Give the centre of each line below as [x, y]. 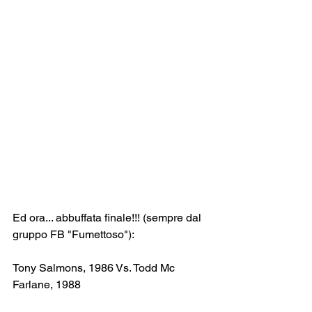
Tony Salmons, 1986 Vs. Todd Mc [95, 268]
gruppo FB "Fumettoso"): [73, 235]
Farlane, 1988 [47, 285]
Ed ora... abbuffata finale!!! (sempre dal [108, 218]
